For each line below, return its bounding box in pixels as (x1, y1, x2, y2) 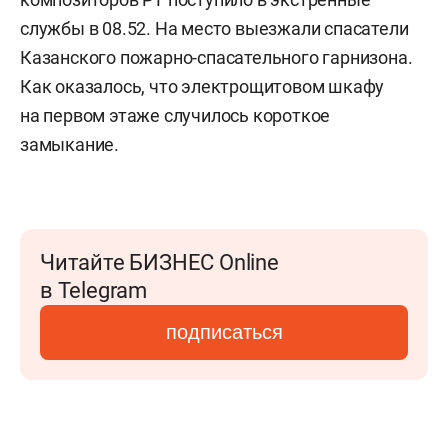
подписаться (165, 321, 283, 343)
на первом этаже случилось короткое (20, 105, 331, 126)
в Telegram (40, 278, 147, 303)
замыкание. (20, 134, 120, 155)
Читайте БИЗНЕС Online (40, 250, 279, 275)
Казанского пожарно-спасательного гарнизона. (20, 47, 413, 68)
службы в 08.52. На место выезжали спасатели (20, 18, 409, 39)
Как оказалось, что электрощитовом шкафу (20, 76, 385, 97)
